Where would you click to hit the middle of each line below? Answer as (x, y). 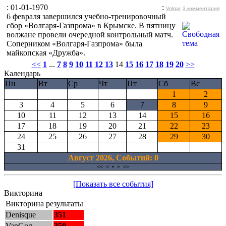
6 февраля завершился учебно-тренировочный (86, 16)
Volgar (173, 8)
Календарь (22, 73)
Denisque (21, 215)
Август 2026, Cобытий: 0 (113, 158)
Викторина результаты (44, 204)
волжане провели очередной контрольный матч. (90, 34)
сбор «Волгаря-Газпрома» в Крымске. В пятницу (91, 25)
